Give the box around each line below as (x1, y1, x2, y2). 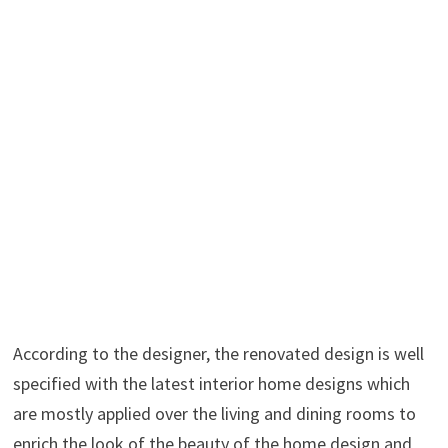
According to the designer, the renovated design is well (12, 341, 424, 365)
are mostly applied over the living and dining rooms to (12, 401, 416, 425)
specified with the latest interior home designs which (12, 371, 410, 395)
